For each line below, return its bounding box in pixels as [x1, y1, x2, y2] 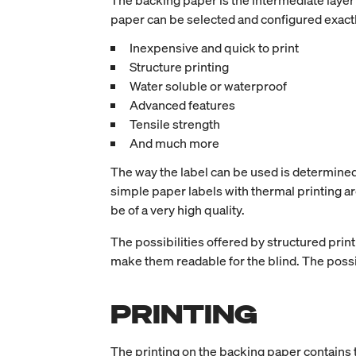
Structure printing [129, 58, 229, 76]
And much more [129, 134, 219, 153]
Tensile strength [129, 115, 220, 133]
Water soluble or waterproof [129, 77, 287, 95]
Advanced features [129, 96, 235, 114]
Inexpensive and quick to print [129, 39, 299, 57]
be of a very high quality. [110, 201, 245, 219]
